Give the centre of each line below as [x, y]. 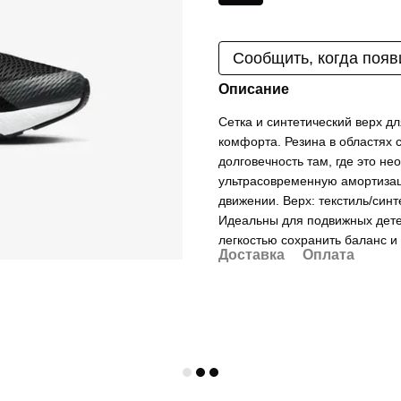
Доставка [252, 255]
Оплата [328, 255]
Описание [254, 89]
